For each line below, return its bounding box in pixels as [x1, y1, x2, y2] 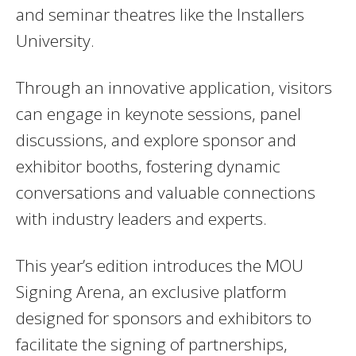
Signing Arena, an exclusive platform [16, 281, 287, 304]
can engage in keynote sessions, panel [16, 103, 301, 126]
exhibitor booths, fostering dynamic [16, 155, 281, 178]
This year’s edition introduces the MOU [16, 254, 304, 277]
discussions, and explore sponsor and [16, 129, 296, 152]
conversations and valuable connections [16, 181, 315, 204]
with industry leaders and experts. [16, 207, 267, 230]
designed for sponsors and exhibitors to [16, 307, 311, 330]
